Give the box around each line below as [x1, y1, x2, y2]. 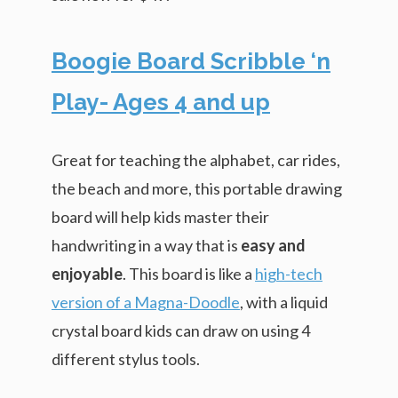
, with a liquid [240, 291, 328, 312]
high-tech [255, 263, 322, 283]
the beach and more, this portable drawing [52, 178, 342, 198]
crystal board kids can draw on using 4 [52, 320, 310, 340]
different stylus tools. [52, 348, 200, 369]
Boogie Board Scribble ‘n [52, 47, 330, 75]
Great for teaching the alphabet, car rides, [52, 149, 340, 170]
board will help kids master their [52, 206, 269, 227]
